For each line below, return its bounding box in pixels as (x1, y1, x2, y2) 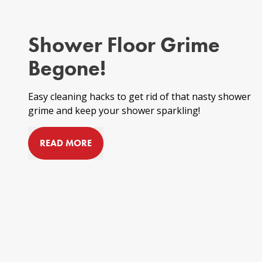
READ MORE (40, 137, 92, 149)
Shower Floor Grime (28, 32, 220, 58)
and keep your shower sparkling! (54, 104, 200, 117)
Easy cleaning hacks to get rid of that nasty (28, 90, 218, 103)
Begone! (28, 55, 106, 82)
